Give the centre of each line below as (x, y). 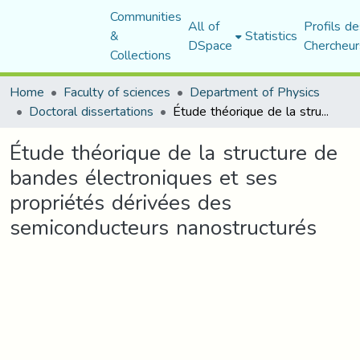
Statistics (271, 36)
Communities (145, 16)
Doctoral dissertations (91, 111)
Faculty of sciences (117, 92)
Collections (140, 55)
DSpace (210, 45)
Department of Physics (255, 92)
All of (203, 26)
